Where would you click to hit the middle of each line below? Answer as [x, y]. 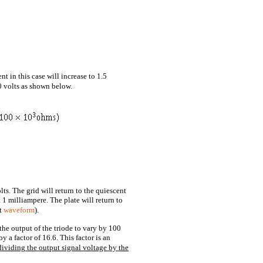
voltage [95, 247]
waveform [19, 210]
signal [72, 247]
